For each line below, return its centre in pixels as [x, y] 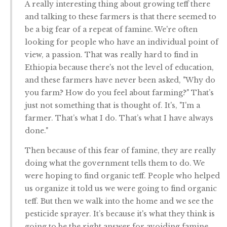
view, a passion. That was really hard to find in [111, 55]
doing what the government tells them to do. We [115, 163]
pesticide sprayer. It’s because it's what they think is [120, 214]
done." [36, 131]
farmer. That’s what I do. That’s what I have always [119, 118]
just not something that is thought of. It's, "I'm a [112, 106]
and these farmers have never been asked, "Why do [120, 80]
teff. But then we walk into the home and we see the [119, 201]
